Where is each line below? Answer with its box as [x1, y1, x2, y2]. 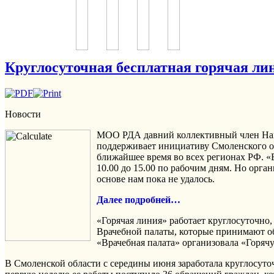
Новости [5, 108, 41, 119]
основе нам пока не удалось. [97, 173, 215, 184]
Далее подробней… [97, 194, 180, 205]
